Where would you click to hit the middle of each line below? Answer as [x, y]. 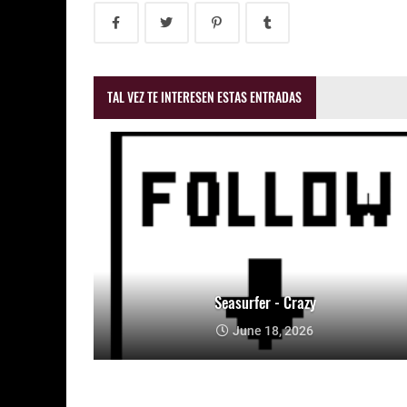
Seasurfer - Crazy [265, 303]
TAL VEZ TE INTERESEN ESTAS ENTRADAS [205, 97]
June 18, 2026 [273, 331]
